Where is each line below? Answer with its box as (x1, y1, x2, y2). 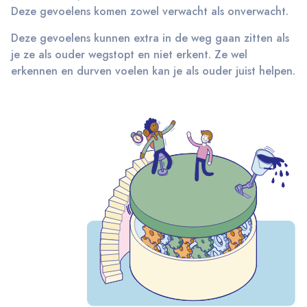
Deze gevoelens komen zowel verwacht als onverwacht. (11, 3, 288, 20)
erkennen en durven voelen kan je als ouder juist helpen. (11, 63, 295, 79)
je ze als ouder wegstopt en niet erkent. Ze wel (11, 47, 247, 63)
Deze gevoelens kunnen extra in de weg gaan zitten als (11, 30, 289, 47)
